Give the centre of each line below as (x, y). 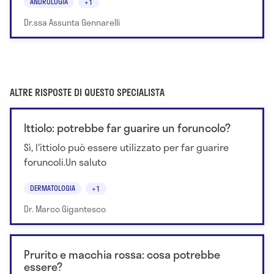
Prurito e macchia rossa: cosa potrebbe (122, 255)
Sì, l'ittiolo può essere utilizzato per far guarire (126, 147)
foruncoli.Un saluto (65, 161)
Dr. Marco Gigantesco (65, 209)
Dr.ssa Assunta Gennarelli (72, 22)
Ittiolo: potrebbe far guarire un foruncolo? (127, 128)
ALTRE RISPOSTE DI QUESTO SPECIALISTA (87, 92)
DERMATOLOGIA (53, 188)
